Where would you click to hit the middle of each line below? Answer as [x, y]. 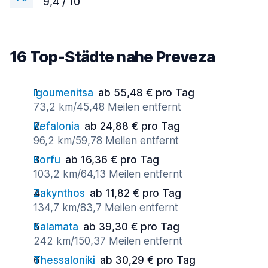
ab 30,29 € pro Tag [148, 260]
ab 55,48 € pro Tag [146, 93]
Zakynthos [59, 193]
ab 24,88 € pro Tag [132, 126]
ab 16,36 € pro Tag [112, 160]
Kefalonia [57, 126]
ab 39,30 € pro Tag [131, 227]
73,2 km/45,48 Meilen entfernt [107, 107]
